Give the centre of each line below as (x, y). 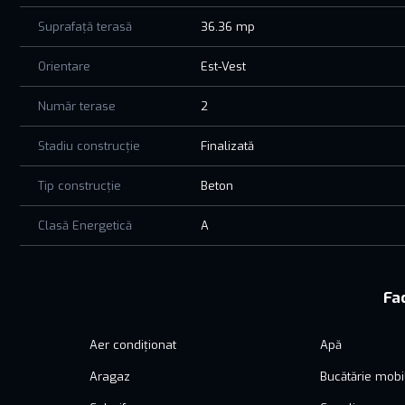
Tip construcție (80, 185)
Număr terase (77, 106)
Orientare (64, 66)
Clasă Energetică (85, 225)
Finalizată (228, 146)
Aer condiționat (133, 344)
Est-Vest (224, 66)
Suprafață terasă (85, 26)
